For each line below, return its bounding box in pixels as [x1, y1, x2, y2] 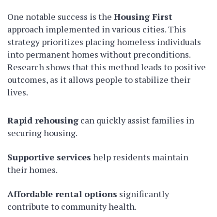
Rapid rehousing [7, 114, 78, 126]
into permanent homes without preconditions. [7, 48, 190, 61]
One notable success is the [7, 11, 114, 23]
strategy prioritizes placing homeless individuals [7, 36, 201, 48]
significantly [117, 188, 169, 200]
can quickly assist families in [78, 114, 194, 126]
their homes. [7, 164, 58, 176]
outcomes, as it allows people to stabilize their [7, 74, 190, 86]
